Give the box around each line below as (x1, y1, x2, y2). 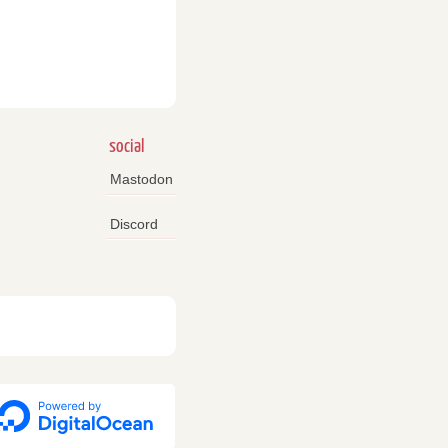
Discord (109, 215, 158, 232)
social (109, 137, 144, 157)
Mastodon (109, 171, 173, 188)
